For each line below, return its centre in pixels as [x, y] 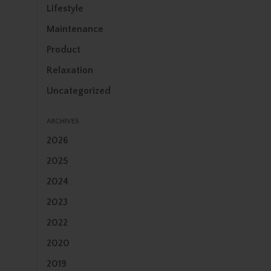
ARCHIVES [63, 121]
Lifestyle [65, 8]
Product [64, 50]
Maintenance [75, 29]
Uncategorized [79, 91]
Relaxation [70, 70]
